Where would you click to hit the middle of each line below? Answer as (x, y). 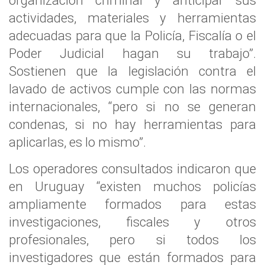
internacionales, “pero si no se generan (132, 106)
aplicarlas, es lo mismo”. (77, 142)
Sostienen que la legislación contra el (132, 71)
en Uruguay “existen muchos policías (132, 186)
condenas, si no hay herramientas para (132, 124)
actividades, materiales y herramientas (132, 18)
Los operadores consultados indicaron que (132, 169)
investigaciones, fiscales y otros (132, 222)
